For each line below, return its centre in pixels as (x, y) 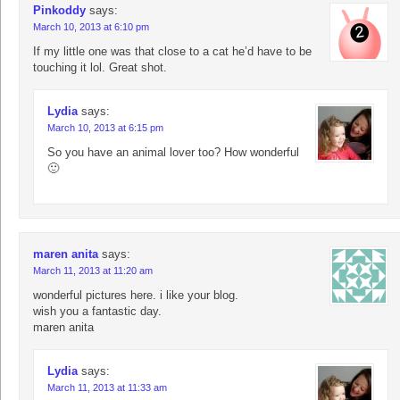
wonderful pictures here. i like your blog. (136, 296)
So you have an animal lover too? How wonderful (173, 153)
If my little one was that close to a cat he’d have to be (172, 52)
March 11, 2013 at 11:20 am (93, 271)
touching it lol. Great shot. (100, 68)
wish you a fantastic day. (97, 312)
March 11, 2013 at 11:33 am (107, 388)
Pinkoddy (59, 11)
